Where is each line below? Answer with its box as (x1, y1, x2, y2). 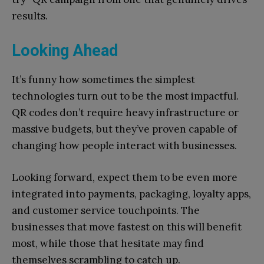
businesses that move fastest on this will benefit (12, 220, 242, 233)
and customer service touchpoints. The (12, 203, 200, 217)
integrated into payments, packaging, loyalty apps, (12, 187, 251, 200)
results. (12, 9, 48, 22)
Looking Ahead (12, 41, 118, 60)
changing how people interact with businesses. (12, 138, 237, 152)
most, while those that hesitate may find (12, 236, 204, 250)
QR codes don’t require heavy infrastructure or (12, 105, 239, 119)
